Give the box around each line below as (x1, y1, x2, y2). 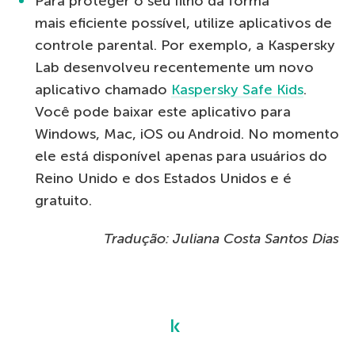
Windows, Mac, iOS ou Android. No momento (35, 125, 339, 143)
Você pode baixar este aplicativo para (35, 103, 291, 121)
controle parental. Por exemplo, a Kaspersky (35, 36, 335, 55)
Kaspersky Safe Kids (171, 81, 303, 99)
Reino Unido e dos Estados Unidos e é (35, 170, 292, 188)
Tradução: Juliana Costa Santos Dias (100, 230, 339, 248)
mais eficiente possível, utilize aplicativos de (35, 14, 332, 32)
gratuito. (35, 192, 92, 210)
